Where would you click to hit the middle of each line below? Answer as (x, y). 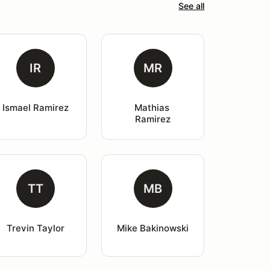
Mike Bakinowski (153, 228)
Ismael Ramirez (35, 108)
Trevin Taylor (35, 228)
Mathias (153, 108)
